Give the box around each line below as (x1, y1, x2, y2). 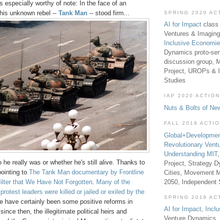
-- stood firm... (87, 9, 130, 17)
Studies (164, 77, 186, 84)
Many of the (96, 178, 130, 186)
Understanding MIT (164, 150, 218, 158)
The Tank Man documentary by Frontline (29, 168, 144, 176)
